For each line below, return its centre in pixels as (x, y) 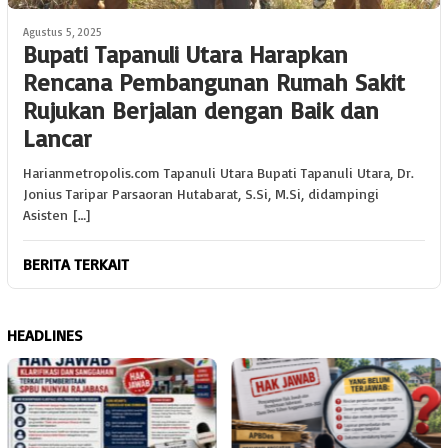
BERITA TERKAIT (76, 263)
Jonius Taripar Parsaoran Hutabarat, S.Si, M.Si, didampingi (201, 193)
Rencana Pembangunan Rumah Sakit (214, 81)
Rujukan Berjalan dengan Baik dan (201, 109)
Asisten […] (56, 214)
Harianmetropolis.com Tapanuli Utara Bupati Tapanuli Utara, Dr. (218, 172)
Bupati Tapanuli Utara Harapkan (185, 53)
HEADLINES (45, 334)
